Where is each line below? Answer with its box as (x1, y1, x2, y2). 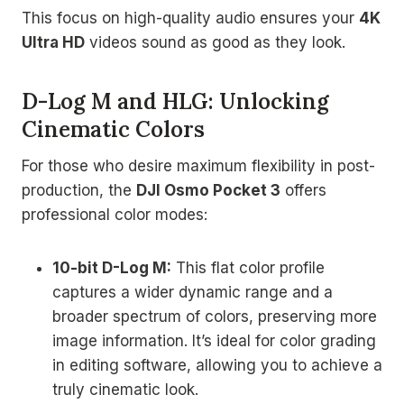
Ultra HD (22, 32, 85, 51)
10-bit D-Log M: (52, 258, 171, 277)
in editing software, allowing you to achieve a (52, 355, 382, 374)
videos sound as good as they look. (85, 32, 345, 51)
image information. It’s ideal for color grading (52, 331, 376, 350)
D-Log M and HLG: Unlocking (22, 87, 329, 115)
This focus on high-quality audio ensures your (22, 8, 359, 27)
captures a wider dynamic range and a (52, 282, 333, 301)
